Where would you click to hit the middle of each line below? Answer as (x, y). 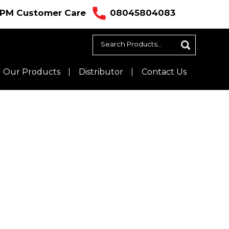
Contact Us (164, 72)
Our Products (32, 72)
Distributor (101, 72)
